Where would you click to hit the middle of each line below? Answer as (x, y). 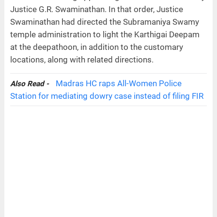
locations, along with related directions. (82, 59)
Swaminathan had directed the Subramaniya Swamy (104, 22)
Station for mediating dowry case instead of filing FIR (107, 96)
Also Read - (30, 84)
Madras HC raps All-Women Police (118, 83)
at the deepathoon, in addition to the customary (96, 47)
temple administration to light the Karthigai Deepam (105, 34)
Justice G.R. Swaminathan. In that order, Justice (96, 9)
